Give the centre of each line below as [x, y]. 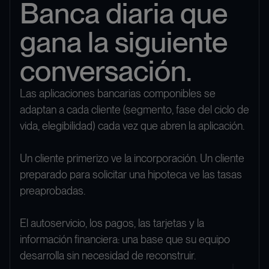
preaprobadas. [53, 191]
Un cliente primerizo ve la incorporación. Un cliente [132, 159]
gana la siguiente [124, 42]
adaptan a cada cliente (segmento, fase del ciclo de [134, 110]
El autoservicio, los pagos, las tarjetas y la [112, 223]
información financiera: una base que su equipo [125, 240]
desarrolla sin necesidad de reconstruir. [108, 256]
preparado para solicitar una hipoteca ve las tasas [131, 175]
